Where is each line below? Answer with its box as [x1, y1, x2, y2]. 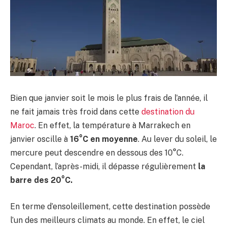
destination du [141, 107, 195, 117]
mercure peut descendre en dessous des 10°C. [10, 148, 183, 158]
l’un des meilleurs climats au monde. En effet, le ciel [10, 215, 205, 225]
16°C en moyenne [70, 134, 138, 144]
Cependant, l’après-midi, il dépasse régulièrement [10, 162, 198, 172]
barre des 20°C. [10, 175, 72, 185]
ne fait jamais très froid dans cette [10, 107, 141, 117]
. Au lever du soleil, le [138, 134, 217, 144]
